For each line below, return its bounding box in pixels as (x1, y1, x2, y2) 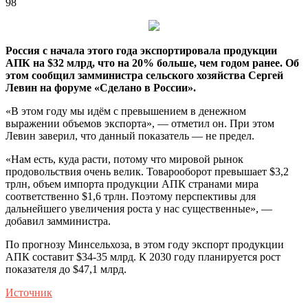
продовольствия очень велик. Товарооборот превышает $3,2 (5, 165, 289, 177)
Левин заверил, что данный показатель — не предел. (5, 129, 254, 142)
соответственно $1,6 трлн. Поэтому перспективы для (5, 190, 256, 202)
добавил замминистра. (5, 214, 111, 227)
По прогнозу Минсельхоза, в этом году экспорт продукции (5, 238, 284, 250)
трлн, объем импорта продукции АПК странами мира (5, 177, 258, 190)
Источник (5, 286, 52, 298)
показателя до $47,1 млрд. (5, 263, 126, 275)
